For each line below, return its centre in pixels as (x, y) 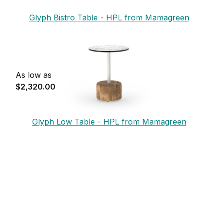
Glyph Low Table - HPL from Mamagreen (109, 121)
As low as (34, 75)
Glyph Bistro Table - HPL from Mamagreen (109, 17)
